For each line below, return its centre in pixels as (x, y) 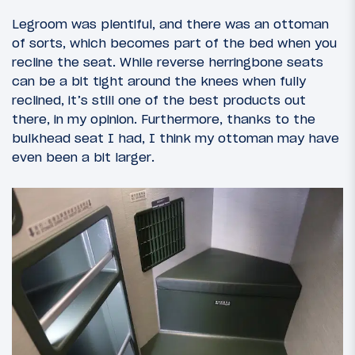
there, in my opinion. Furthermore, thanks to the (164, 119)
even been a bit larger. (83, 157)
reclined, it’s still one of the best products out (159, 100)
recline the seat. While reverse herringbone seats (168, 62)
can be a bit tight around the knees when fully (159, 81)
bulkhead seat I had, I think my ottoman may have (176, 138)
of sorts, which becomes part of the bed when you (174, 43)
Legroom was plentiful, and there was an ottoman (170, 24)
